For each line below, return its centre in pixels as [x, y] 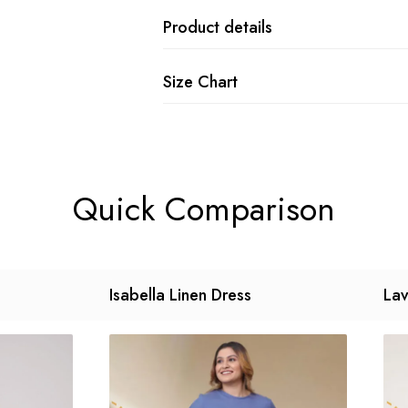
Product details [218, 27]
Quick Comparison [204, 209]
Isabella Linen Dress [180, 295]
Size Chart [200, 82]
